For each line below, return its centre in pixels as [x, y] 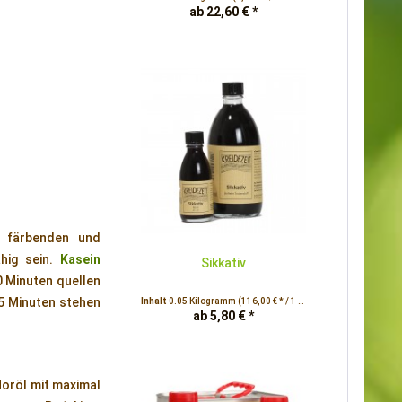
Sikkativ [224, 263]
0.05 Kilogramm [203, 301]
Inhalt [155, 301]
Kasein [80, 259]
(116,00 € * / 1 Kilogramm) [268, 301]
